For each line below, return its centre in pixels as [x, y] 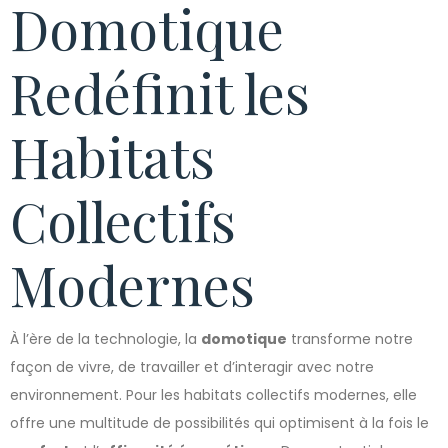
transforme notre [350, 339]
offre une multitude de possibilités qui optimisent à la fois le [219, 423]
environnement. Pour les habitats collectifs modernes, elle [213, 395]
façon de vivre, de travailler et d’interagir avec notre [192, 367]
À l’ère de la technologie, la [105, 339]
